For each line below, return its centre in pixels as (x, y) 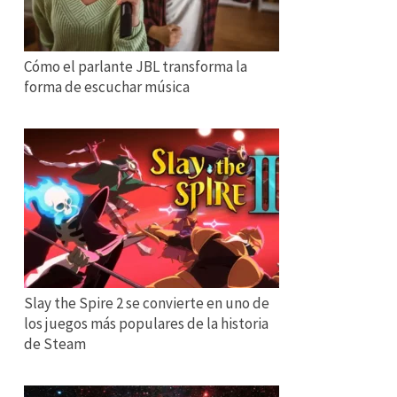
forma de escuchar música (107, 87)
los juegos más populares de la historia (146, 323)
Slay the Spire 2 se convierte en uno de (147, 303)
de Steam (55, 344)
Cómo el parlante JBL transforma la (136, 66)
